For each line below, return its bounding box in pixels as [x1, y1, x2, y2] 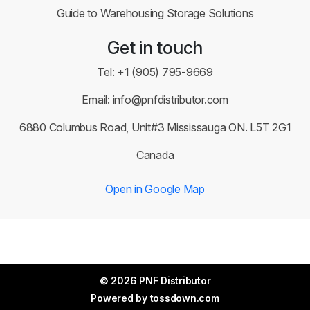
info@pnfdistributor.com [112, 93, 228, 107]
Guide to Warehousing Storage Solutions [56, 6, 254, 21]
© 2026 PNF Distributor [99, 275, 211, 287]
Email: [82, 93, 113, 107]
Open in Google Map [105, 182, 205, 197]
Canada [136, 148, 174, 163]
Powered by [91, 292, 150, 304]
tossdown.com [149, 292, 219, 304]
